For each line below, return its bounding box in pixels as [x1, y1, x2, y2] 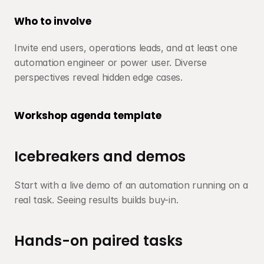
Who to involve [14, 14, 91, 28]
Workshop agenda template [14, 108, 161, 123]
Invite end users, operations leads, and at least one [14, 42, 237, 54]
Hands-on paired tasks [14, 231, 183, 250]
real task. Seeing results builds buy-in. [14, 194, 179, 206]
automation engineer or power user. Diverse [14, 57, 207, 68]
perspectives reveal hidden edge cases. [14, 71, 183, 83]
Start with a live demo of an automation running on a [14, 179, 248, 191]
